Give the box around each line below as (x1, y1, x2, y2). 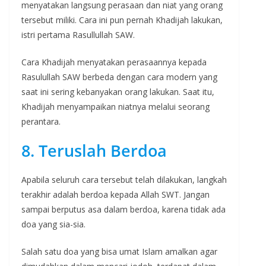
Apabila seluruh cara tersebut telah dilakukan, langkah (21, 173, 227, 185)
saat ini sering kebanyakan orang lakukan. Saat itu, (21, 85, 214, 97)
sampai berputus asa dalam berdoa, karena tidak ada (21, 203, 226, 215)
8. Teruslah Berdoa (21, 139, 167, 161)
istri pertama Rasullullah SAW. (21, 28, 135, 40)
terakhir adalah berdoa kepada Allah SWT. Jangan (21, 188, 210, 200)
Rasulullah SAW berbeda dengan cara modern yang (21, 71, 217, 83)
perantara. (21, 115, 61, 127)
